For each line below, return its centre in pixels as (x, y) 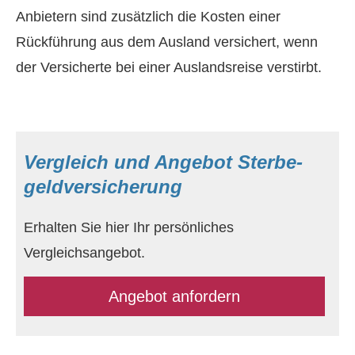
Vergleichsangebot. (84, 252)
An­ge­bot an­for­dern (175, 297)
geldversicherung (103, 186)
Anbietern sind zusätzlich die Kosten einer (148, 17)
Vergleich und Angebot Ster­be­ (163, 162)
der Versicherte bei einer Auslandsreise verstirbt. (169, 68)
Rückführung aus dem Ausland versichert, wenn (167, 42)
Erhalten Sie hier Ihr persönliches (129, 227)
